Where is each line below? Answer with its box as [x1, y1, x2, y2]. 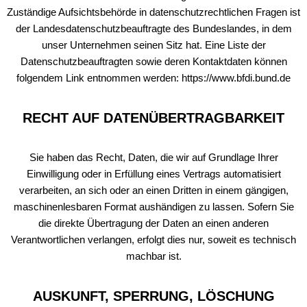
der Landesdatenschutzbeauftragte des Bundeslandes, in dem [15, 23, 292, 34]
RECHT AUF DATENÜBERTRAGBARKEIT [23, 110, 284, 125]
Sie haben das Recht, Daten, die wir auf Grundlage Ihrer [29, 151, 278, 163]
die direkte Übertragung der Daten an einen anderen [38, 217, 269, 229]
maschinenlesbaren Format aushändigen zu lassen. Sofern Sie [13, 201, 294, 212]
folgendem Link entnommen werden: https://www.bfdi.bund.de [16, 72, 291, 84]
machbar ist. [125, 250, 182, 262]
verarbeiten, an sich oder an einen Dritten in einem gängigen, [19, 184, 288, 196]
